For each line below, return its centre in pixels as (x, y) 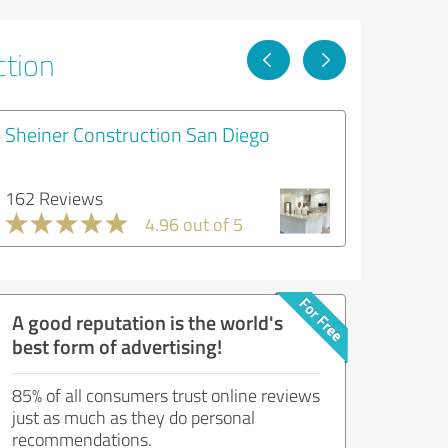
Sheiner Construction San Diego (137, 134)
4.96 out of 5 (194, 224)
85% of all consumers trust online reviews (166, 395)
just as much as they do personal (133, 417)
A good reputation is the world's (147, 322)
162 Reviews (54, 198)
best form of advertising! (117, 346)
